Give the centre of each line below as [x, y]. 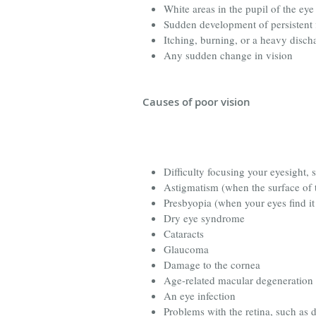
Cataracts [184, 233]
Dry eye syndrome [204, 218]
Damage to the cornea [212, 264]
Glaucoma [186, 249]
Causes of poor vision [196, 102]
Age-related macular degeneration [238, 280]
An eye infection [200, 295]
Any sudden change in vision [228, 55]
